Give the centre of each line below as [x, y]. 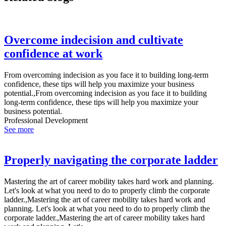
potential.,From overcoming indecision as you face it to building [105, 93]
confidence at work [53, 54]
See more [19, 130]
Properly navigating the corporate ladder [111, 160]
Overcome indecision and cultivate [94, 40]
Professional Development [46, 121]
